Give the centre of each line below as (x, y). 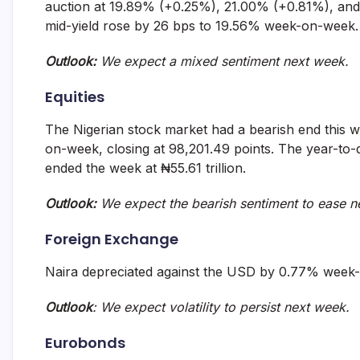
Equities (75, 97)
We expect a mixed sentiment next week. (223, 61)
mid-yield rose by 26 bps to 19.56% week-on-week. (202, 26)
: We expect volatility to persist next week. (221, 307)
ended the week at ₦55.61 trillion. (145, 168)
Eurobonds (85, 343)
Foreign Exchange (112, 239)
